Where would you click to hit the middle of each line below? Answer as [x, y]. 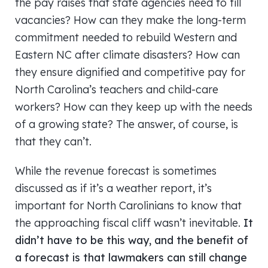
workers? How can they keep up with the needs [134, 106]
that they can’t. [53, 141]
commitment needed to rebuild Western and [126, 37]
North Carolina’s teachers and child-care [117, 89]
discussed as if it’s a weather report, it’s [113, 188]
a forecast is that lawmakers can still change [131, 257]
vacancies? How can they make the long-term [130, 20]
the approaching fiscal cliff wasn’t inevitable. [129, 223]
